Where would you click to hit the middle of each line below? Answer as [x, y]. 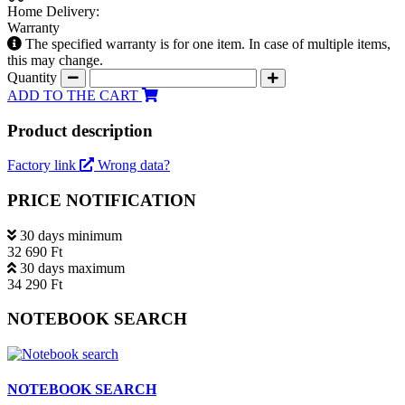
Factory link [43, 165]
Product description [80, 130]
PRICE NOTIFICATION [102, 200]
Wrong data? [134, 165]
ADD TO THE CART [75, 95]
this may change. [55, 60]
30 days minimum [71, 235]
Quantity [34, 77]
